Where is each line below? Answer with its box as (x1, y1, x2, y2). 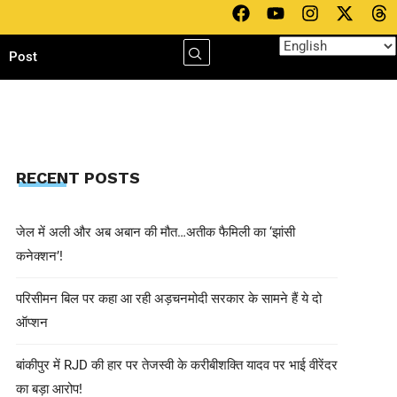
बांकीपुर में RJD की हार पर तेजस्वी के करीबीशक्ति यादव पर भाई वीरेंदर (15, 356, 338, 373)
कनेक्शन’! (15, 247, 63, 264)
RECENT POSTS (15, 167, 140, 187)
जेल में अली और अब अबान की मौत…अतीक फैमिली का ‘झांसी (15, 223, 295, 240)
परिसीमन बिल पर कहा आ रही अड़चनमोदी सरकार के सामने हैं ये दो (15, 290, 322, 307)
